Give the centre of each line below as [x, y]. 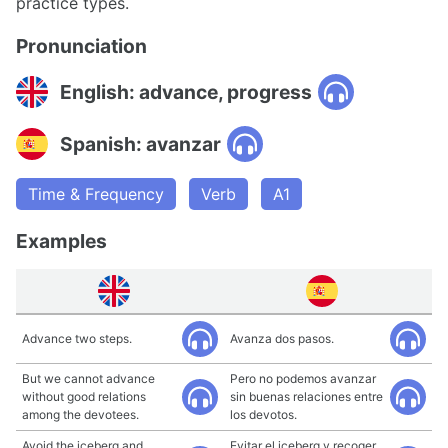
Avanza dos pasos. [282, 338]
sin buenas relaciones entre [306, 396]
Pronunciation [81, 46]
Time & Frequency [96, 194]
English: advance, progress [186, 91]
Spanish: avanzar [140, 143]
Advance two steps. [77, 338]
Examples [61, 241]
